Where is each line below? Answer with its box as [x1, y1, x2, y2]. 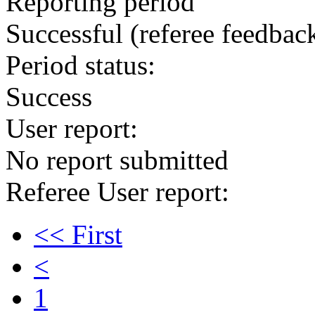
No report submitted [6, 145, 229, 175]
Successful [6, 18, 123, 49]
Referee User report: [6, 176, 229, 207]
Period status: [6, 50, 155, 80]
